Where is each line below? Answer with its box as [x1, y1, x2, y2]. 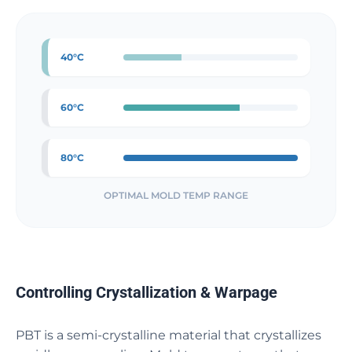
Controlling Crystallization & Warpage [16, 283, 277, 302]
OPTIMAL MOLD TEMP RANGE [104, 189, 248, 201]
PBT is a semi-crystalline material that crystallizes [16, 328, 321, 343]
